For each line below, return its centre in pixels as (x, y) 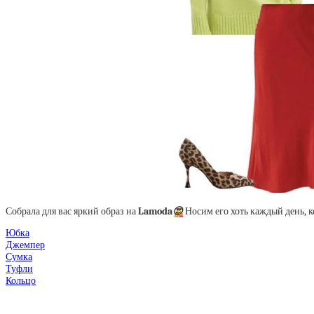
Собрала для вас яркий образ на (72, 211)
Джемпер (25, 245)
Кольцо (21, 281)
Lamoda (155, 211)
